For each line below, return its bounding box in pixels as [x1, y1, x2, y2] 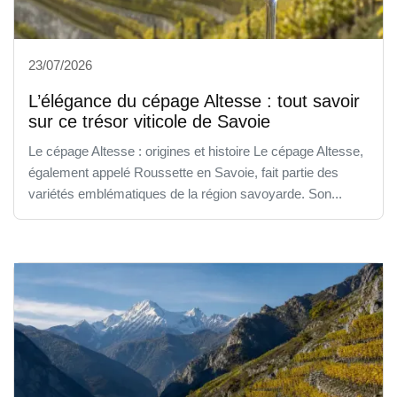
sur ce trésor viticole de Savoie [28, 111, 270, 131]
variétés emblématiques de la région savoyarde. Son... [28, 185, 342, 201]
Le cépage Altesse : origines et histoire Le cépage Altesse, [28, 143, 363, 159]
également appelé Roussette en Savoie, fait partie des [28, 164, 339, 180]
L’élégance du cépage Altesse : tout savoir [28, 90, 360, 111]
